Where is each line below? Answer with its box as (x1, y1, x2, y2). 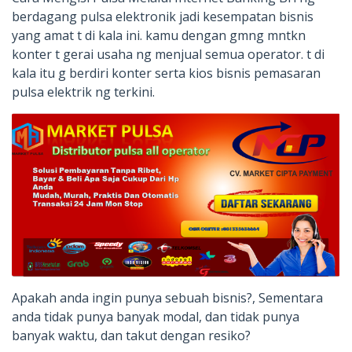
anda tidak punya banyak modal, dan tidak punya (12, 308, 299, 326)
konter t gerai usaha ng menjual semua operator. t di (12, 46, 324, 63)
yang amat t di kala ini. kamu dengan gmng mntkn (12, 27, 306, 44)
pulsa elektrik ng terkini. (12, 83, 155, 101)
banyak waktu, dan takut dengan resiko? (12, 327, 251, 345)
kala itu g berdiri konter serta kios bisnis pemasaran (12, 64, 321, 82)
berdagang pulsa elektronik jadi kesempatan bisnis (12, 8, 313, 25)
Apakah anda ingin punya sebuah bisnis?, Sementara (12, 289, 323, 307)
